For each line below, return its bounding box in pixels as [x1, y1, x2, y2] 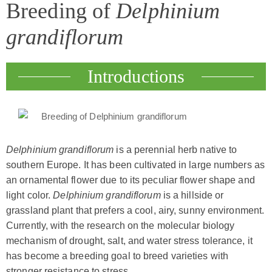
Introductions [87, 66, 185, 87]
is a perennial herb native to [114, 144, 237, 155]
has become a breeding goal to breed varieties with [6, 251, 229, 262]
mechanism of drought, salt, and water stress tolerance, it [6, 236, 253, 246]
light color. [6, 190, 53, 201]
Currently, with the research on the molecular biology [6, 220, 235, 231]
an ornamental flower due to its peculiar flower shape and [6, 175, 255, 186]
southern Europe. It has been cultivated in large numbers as [6, 160, 265, 171]
